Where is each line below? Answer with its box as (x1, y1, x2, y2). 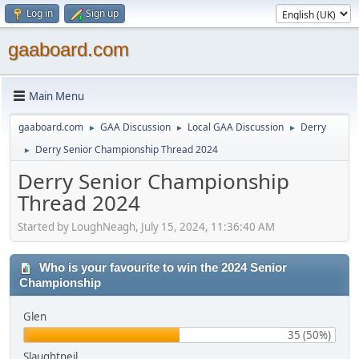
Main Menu (29, 88, 84, 103)
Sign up (86, 6, 119, 20)
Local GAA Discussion (188, 120, 284, 134)
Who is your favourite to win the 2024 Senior (36, 260, 287, 274)
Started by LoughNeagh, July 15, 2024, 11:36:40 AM (18, 219, 275, 234)
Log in (26, 6, 53, 20)
